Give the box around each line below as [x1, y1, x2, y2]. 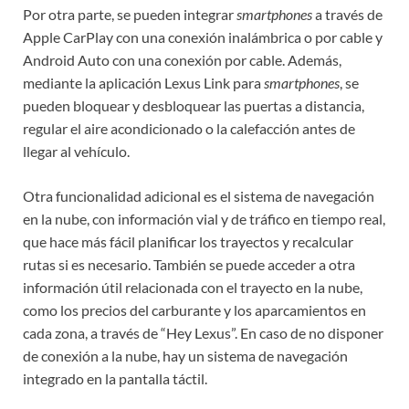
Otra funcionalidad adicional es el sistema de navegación [23, 187, 374, 205]
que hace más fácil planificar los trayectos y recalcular [23, 233, 353, 251]
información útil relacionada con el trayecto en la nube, [23, 278, 362, 297]
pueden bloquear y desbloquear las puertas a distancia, [23, 97, 364, 115]
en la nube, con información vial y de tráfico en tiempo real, [23, 210, 385, 228]
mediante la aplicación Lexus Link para [23, 74, 264, 92]
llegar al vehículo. [23, 142, 130, 161]
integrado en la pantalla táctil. [23, 370, 207, 388]
